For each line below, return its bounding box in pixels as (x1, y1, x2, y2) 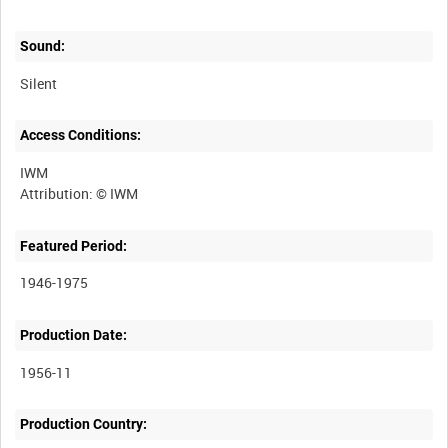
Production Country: (20, 416, 148, 433)
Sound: (20, 38, 66, 55)
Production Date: (20, 326, 128, 343)
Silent (20, 73, 58, 93)
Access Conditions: (20, 127, 142, 144)
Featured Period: (20, 237, 128, 254)
